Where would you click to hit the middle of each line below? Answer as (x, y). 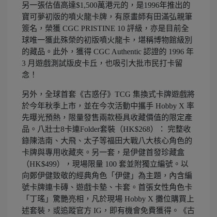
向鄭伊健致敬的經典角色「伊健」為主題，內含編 (107, 176)
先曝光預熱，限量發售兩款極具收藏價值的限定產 (107, 118)
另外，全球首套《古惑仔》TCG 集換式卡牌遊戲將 (108, 94)
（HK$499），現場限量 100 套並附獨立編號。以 (105, 164)
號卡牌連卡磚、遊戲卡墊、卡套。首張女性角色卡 (107, 187)
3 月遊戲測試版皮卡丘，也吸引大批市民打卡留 (102, 63)
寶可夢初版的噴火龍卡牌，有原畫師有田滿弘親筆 (107, 17)
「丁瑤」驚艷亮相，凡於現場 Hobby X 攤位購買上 (108, 199)
